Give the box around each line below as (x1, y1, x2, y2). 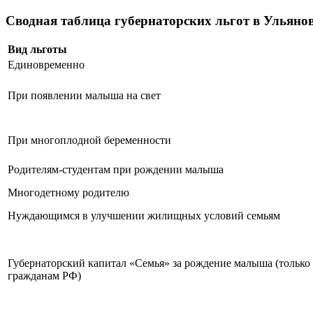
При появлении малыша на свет (8, 89, 161, 102)
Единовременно (8, 59, 85, 71)
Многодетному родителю (8, 187, 129, 199)
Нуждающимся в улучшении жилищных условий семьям (8, 210, 280, 222)
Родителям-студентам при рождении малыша (8, 163, 224, 176)
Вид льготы (8, 43, 67, 56)
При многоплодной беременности (8, 134, 171, 147)
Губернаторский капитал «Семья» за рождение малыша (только (8, 257, 310, 270)
